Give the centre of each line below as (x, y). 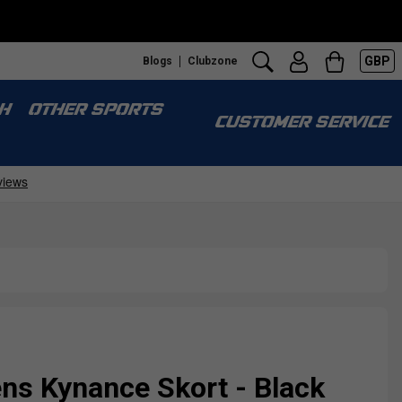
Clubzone (213, 61)
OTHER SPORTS (94, 111)
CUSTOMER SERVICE (301, 123)
